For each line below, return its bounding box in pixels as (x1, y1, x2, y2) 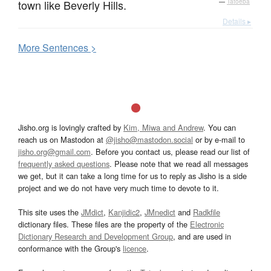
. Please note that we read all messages (109, 158, 248, 170)
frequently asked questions (18, 158, 109, 170)
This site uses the (18, 206, 81, 218)
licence (123, 243, 146, 255)
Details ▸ (223, 16, 251, 27)
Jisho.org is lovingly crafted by (18, 122, 123, 134)
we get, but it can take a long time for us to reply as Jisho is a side (18, 170, 247, 182)
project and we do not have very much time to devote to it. (18, 182, 219, 194)
